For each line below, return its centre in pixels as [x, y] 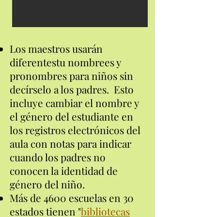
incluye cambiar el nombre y [74, 103]
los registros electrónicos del [75, 130]
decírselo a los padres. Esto [72, 89]
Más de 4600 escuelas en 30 [72, 198]
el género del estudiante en [71, 116]
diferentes [33, 62]
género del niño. [47, 184]
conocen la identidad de [64, 170]
